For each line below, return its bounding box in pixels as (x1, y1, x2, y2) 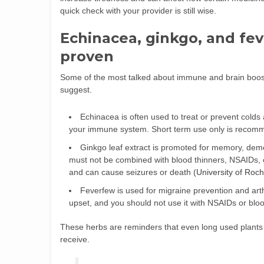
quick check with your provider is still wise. (60, 6, 216, 15)
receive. (60, 235, 90, 244)
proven (60, 48, 114, 65)
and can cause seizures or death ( (69, 167, 196, 177)
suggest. (60, 85, 92, 94)
